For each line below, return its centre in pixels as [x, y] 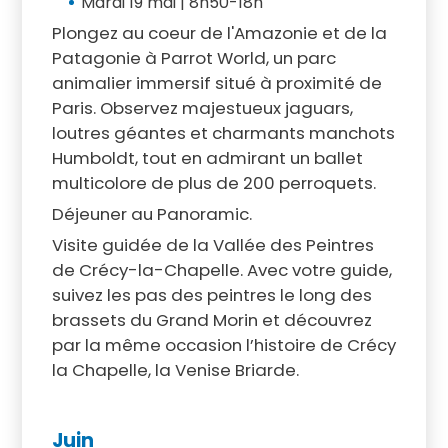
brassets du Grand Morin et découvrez [211, 319]
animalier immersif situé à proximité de [216, 82]
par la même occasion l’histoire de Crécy [223, 344]
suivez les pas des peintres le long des [211, 294]
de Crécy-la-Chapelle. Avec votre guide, [221, 269]
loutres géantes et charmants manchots [223, 132]
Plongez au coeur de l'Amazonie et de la [219, 32]
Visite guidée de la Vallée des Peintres [212, 244]
